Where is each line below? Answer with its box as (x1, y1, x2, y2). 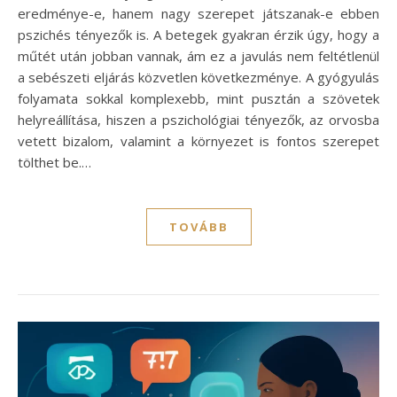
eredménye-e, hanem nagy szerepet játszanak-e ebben (18, 4, 379, 22)
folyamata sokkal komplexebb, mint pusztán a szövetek (18, 89, 379, 107)
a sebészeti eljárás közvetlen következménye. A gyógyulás (18, 67, 379, 86)
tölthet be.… (18, 152, 91, 171)
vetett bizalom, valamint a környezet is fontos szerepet (18, 131, 379, 150)
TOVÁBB (168, 218, 229, 235)
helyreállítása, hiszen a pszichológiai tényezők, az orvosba (18, 110, 379, 128)
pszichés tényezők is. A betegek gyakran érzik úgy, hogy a (18, 25, 379, 43)
